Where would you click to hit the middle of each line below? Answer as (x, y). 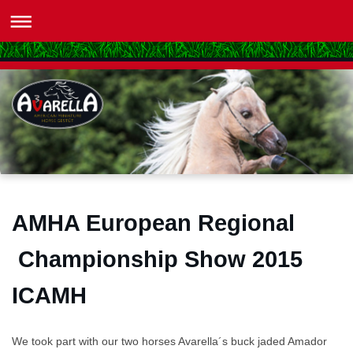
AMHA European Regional (153, 223)
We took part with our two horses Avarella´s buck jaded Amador (169, 342)
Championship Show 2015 (157, 260)
